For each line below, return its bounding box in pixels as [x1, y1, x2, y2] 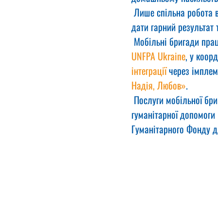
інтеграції [131, 63, 166, 78]
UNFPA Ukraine [131, 49, 185, 63]
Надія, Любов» [131, 78, 186, 92]
